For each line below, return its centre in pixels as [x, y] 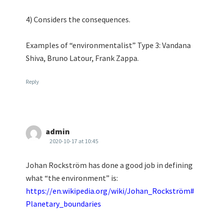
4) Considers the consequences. [78, 19]
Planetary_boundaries [63, 203]
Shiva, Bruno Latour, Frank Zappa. [82, 58]
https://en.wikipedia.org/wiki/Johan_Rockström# [110, 191]
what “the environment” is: [72, 178]
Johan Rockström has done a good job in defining [109, 165]
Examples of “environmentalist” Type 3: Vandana [108, 45]
